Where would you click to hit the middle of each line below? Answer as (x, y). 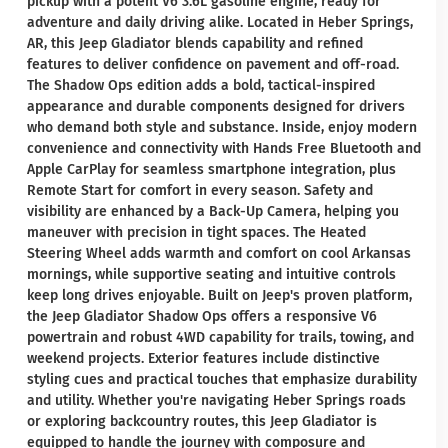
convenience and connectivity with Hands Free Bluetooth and (224, 148)
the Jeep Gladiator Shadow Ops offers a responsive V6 (202, 316)
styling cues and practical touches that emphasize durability (222, 379)
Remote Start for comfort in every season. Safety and (200, 190)
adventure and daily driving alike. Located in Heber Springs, (220, 22)
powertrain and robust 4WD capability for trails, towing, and (220, 337)
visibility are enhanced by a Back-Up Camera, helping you (213, 211)
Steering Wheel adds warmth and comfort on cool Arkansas (219, 253)
